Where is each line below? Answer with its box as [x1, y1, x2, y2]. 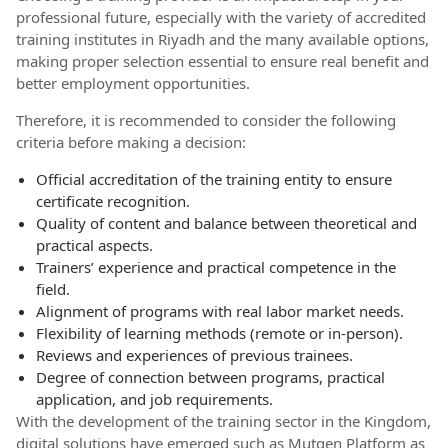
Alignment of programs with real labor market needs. [36, 300, 404, 321]
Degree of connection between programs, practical [36, 366, 385, 387]
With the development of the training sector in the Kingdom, [16, 410, 431, 431]
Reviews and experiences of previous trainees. [36, 344, 353, 365]
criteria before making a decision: [16, 131, 246, 152]
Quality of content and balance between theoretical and [36, 212, 417, 233]
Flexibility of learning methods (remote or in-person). [36, 322, 403, 343]
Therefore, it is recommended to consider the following [16, 109, 396, 130]
